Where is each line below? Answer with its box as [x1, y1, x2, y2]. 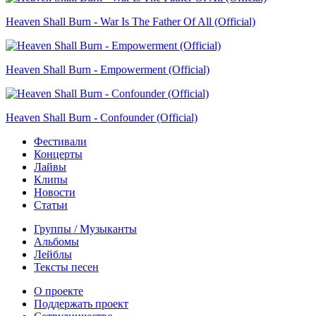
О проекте [34, 284, 83, 297]
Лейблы [34, 248, 72, 260]
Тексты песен [34, 260, 99, 273]
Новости [34, 186, 75, 198]
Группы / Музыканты [34, 222, 137, 235]
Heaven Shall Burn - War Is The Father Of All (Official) [6, 15, 255, 28]
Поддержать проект [34, 297, 128, 310]
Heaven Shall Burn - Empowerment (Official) [6, 63, 209, 75]
